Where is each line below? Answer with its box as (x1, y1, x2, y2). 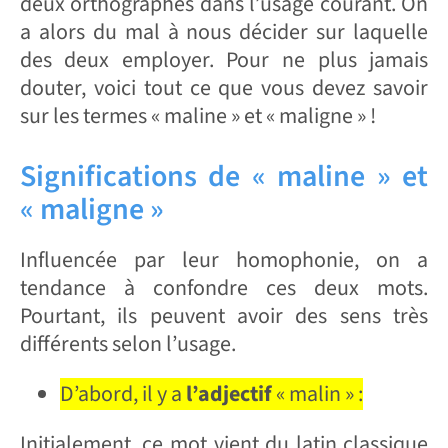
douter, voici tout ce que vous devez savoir (19, 72, 429, 105)
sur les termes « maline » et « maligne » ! (19, 100, 376, 133)
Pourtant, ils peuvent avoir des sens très (19, 300, 429, 333)
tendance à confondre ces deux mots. (19, 272, 429, 305)
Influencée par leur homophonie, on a (19, 244, 429, 277)
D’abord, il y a (59, 378, 186, 411)
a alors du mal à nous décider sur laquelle (19, 16, 429, 49)
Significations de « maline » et (19, 155, 429, 199)
